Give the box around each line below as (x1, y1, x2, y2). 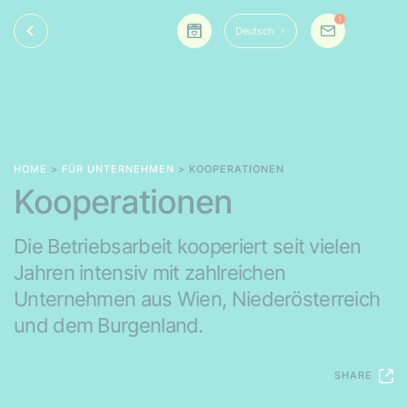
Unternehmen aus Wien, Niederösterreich (14, 287, 381, 311)
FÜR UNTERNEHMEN (62, 163, 174, 175)
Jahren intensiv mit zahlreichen (14, 261, 286, 284)
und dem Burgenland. (14, 313, 203, 337)
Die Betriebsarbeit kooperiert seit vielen (14, 234, 362, 258)
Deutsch (235, 25, 274, 37)
